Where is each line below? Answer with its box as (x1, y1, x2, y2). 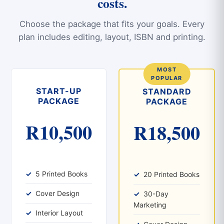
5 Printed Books (35, 169, 87, 178)
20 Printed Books (143, 169, 199, 178)
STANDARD (142, 86, 191, 96)
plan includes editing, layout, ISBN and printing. (18, 31, 205, 42)
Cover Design (35, 188, 79, 197)
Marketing (133, 200, 166, 209)
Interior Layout (35, 208, 83, 217)
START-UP (36, 85, 81, 96)
